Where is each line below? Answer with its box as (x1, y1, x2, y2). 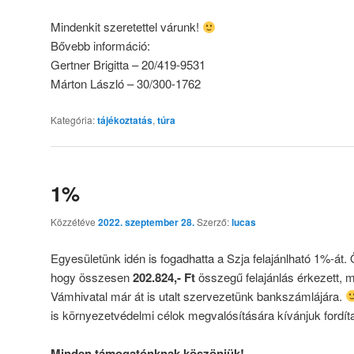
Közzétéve (51, 215, 98, 229)
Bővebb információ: (51, 37, 150, 55)
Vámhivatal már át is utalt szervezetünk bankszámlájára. (51, 287, 345, 304)
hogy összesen (51, 268, 133, 285)
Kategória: (51, 112, 95, 126)
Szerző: (197, 215, 232, 229)
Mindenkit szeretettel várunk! (51, 18, 202, 36)
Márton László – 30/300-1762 (51, 75, 201, 92)
